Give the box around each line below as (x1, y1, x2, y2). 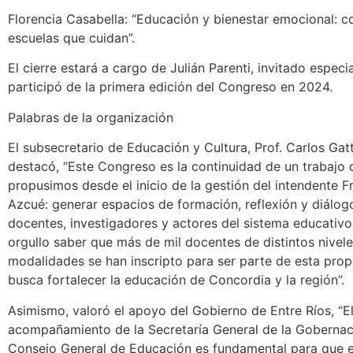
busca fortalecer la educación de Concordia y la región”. (8, 272, 344, 288)
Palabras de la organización (8, 109, 173, 125)
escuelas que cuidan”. (8, 29, 135, 46)
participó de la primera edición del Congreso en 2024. (8, 79, 333, 95)
